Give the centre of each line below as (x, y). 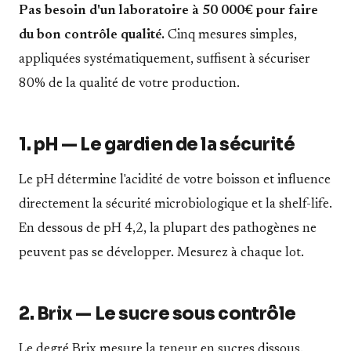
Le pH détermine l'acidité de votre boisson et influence (175, 181)
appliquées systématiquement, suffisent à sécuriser (165, 60)
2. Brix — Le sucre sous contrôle (157, 314)
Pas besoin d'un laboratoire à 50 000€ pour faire (168, 11)
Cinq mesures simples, (231, 36)
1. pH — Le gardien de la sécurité (157, 145)
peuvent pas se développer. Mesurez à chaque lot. (161, 253)
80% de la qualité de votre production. (129, 84)
